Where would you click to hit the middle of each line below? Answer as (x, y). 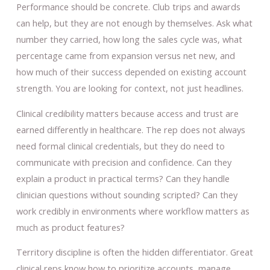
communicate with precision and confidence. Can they (124, 162)
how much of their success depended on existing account (131, 72)
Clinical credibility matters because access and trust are (127, 113)
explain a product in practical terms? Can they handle (123, 178)
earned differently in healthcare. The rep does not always (130, 129)
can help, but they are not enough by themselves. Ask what (134, 23)
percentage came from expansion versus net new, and (125, 56)
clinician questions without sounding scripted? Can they (127, 194)
